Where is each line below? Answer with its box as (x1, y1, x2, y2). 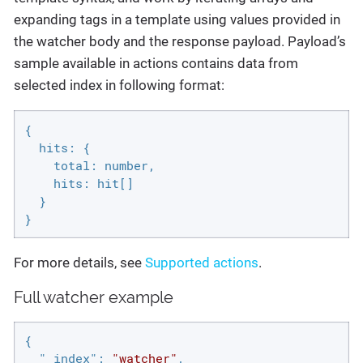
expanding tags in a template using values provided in (14, 11, 340, 28)
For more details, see (14, 254, 145, 271)
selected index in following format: (14, 77, 224, 94)
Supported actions (145, 254, 258, 271)
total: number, (23, 156, 156, 173)
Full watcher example (14, 287, 173, 307)
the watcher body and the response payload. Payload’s (14, 33, 346, 50)
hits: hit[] (23, 174, 134, 191)
